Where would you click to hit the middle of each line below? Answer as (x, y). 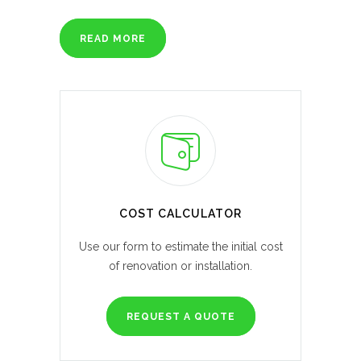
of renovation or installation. (180, 266)
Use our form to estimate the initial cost (180, 247)
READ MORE (113, 39)
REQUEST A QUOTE (180, 317)
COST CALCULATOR (180, 214)
